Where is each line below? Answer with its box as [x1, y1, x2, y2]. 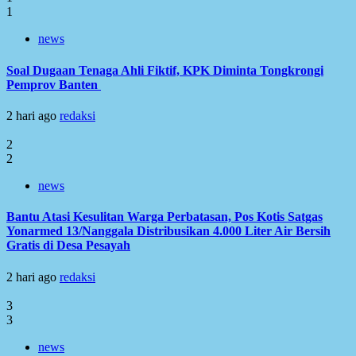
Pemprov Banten [6, 77, 101, 91]
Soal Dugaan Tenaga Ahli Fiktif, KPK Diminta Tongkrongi [6, 63, 323, 77]
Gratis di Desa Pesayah [6, 238, 130, 253]
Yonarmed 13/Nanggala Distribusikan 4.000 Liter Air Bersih [6, 224, 331, 238]
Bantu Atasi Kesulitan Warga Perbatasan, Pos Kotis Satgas [6, 210, 323, 224]
